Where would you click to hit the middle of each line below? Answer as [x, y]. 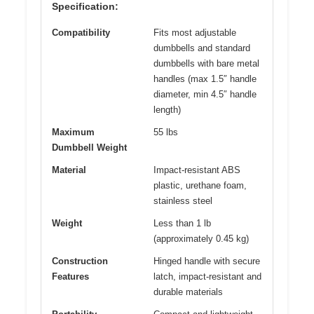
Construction [80, 261]
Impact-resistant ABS [197, 170]
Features [70, 276]
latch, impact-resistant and [207, 276]
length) [167, 109]
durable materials [188, 292]
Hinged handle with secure [207, 261]
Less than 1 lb [182, 223]
